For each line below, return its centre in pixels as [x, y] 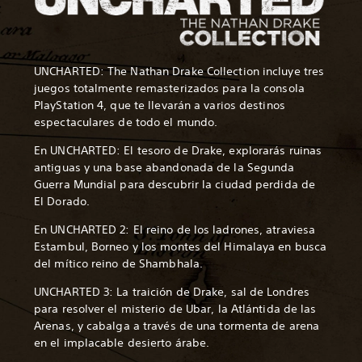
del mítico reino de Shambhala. [119, 264]
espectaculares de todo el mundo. [126, 122]
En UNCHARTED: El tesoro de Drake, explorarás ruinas [178, 151]
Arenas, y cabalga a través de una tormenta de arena [177, 326]
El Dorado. [62, 202]
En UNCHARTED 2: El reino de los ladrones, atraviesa [175, 230]
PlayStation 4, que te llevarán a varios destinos [160, 105]
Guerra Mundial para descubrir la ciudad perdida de [175, 185]
